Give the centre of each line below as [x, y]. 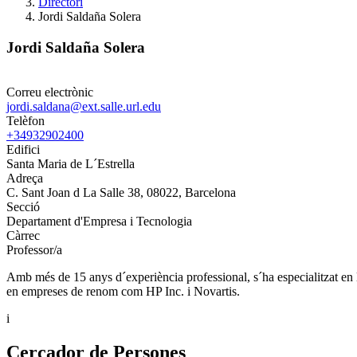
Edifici [23, 150]
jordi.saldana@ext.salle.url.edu [84, 107]
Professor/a [34, 250]
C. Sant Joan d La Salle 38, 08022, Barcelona [121, 193]
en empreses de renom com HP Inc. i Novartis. [123, 292]
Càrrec [23, 236]
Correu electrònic [50, 92]
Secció [23, 207]
